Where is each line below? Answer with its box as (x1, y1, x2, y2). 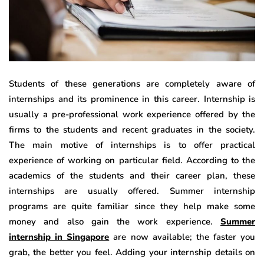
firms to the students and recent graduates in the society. (9, 123, 255, 136)
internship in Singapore (9, 230, 110, 243)
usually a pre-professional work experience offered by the (9, 108, 255, 120)
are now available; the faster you (109, 230, 255, 243)
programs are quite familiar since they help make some (9, 200, 255, 212)
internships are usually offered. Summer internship (9, 184, 255, 197)
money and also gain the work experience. (9, 215, 220, 227)
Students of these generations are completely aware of (9, 77, 255, 90)
